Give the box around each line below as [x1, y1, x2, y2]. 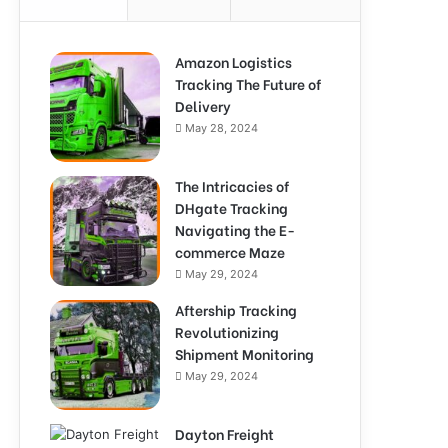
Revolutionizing [175, 321, 279, 342]
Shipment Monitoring [175, 343, 314, 364]
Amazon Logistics [175, 51, 292, 72]
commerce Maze [175, 241, 285, 262]
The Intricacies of [175, 175, 289, 196]
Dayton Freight [175, 423, 274, 444]
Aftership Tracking [175, 299, 297, 320]
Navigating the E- [175, 219, 295, 240]
